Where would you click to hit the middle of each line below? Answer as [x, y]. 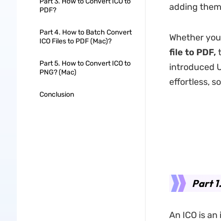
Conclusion [56, 94]
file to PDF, [192, 52]
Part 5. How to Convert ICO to [85, 63]
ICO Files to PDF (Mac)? [75, 41]
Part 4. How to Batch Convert [85, 32]
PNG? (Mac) [58, 72]
